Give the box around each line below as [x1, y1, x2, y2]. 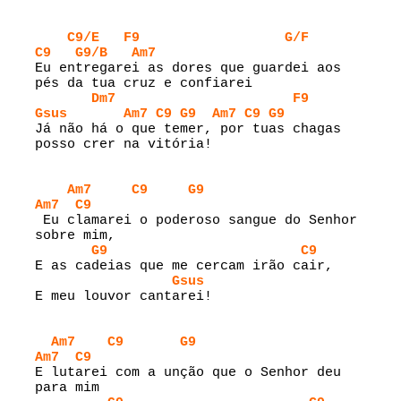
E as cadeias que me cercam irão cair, [35, 259, 333, 274]
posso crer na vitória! [35, 137, 212, 152]
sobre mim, [35, 228, 115, 243]
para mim [35, 380, 99, 396]
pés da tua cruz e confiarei [35, 76, 252, 91]
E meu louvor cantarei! [35, 289, 212, 304]
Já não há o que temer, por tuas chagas [35, 122, 341, 137]
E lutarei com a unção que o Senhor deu [35, 365, 341, 380]
